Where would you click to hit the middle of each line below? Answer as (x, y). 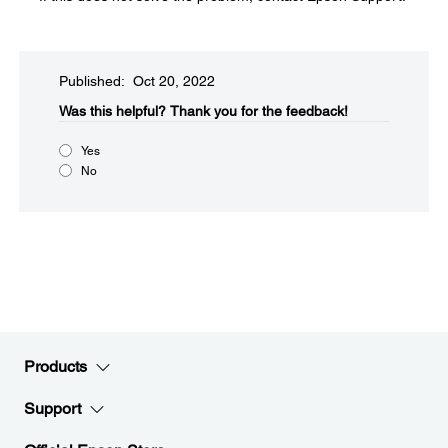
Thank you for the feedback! (259, 110)
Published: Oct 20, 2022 (137, 80)
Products (55, 366)
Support (52, 408)
